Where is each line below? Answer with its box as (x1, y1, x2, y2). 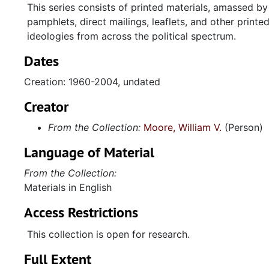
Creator (24, 97, 68, 116)
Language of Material (24, 143, 154, 162)
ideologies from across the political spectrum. (27, 30, 236, 42)
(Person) (222, 121, 263, 133)
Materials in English (24, 181, 112, 193)
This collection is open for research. (27, 228, 190, 240)
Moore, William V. (144, 121, 222, 133)
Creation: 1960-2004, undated (24, 76, 160, 88)
